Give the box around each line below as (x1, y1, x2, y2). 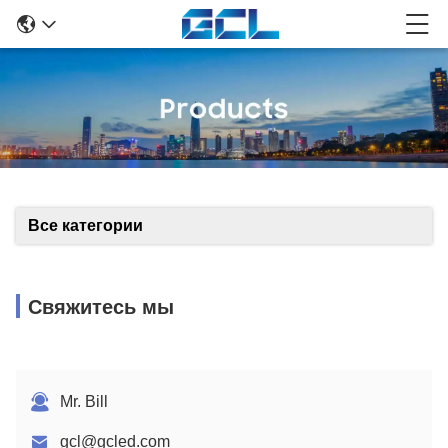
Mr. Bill (60, 393, 108, 410)
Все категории (28, 217, 143, 234)
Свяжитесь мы (28, 296, 174, 318)
